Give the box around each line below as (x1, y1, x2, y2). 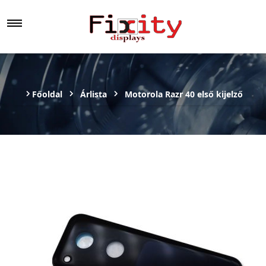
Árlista (80, 88, 107, 100)
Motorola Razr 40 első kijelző (124, 88, 243, 100)
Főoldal (31, 88, 62, 100)
